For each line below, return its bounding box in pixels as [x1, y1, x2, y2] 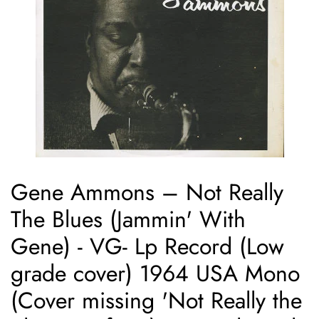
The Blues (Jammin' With [11, 203, 246, 236]
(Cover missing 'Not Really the [11, 284, 302, 318]
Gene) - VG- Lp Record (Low [11, 230, 284, 263]
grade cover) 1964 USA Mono [11, 257, 300, 291]
